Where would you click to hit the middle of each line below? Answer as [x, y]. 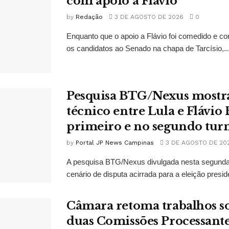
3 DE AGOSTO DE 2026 [148, 17]
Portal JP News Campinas [115, 142]
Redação [89, 17]
